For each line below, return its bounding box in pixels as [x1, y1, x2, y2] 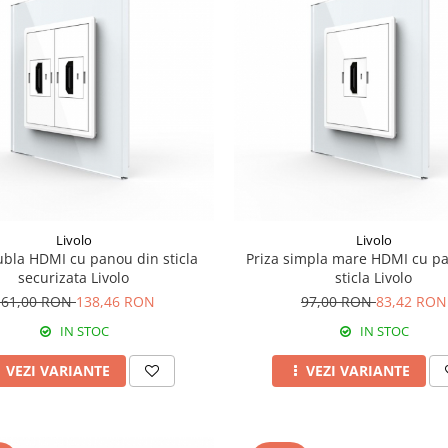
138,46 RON [75, 291, 155, 311]
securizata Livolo [18, 267, 130, 287]
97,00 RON [300, 291, 376, 311]
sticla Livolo [335, 267, 413, 287]
